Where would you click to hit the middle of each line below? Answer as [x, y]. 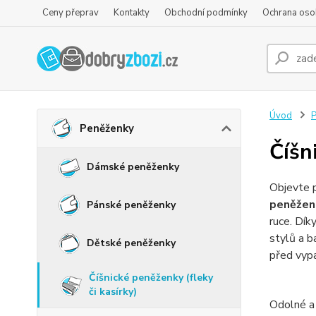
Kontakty [132, 13]
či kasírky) [113, 292]
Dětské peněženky [131, 243]
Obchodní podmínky [206, 13]
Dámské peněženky [133, 167]
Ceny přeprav [71, 13]
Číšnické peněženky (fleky [151, 278]
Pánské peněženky [131, 205]
